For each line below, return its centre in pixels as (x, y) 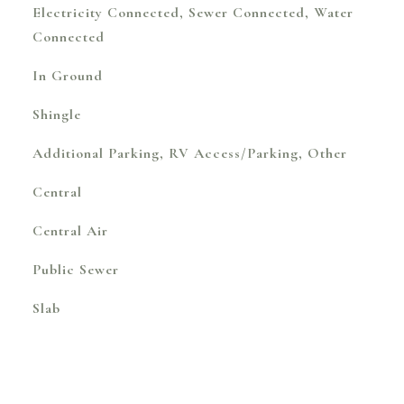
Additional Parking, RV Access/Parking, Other (189, 153)
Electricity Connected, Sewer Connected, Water (193, 13)
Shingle (56, 115)
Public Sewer (75, 270)
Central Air (70, 231)
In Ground (67, 76)
